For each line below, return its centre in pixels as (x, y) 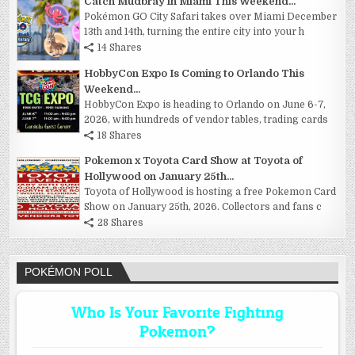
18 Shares (120, 136)
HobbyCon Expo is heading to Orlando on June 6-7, (205, 105)
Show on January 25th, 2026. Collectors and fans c (203, 207)
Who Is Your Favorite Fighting (177, 313)
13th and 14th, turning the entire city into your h (195, 32)
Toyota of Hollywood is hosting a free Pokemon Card (210, 192)
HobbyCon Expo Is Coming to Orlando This (195, 74)
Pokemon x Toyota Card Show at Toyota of (194, 161)
